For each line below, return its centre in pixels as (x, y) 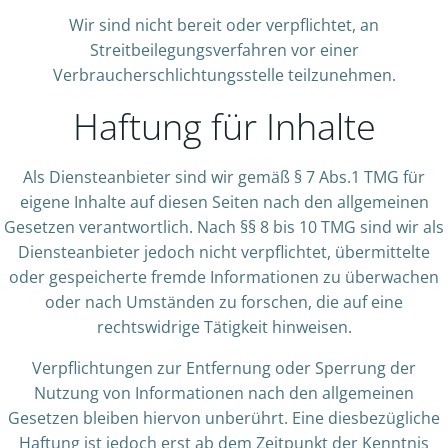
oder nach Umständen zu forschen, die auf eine (224, 302)
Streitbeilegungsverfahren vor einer (224, 50)
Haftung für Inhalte (224, 126)
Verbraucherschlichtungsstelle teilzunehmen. (224, 75)
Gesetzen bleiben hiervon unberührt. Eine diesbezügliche (224, 418)
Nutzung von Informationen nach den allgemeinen (224, 393)
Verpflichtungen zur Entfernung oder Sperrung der (224, 368)
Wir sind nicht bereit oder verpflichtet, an (224, 25)
